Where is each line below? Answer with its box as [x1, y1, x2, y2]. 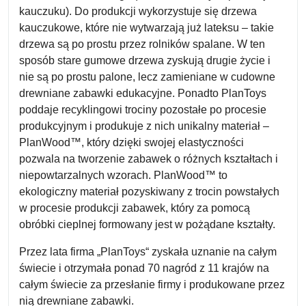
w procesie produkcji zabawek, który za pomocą [19, 202, 250, 214]
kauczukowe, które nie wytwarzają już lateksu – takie [19, 22, 274, 33]
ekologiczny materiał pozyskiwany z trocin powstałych [19, 186, 279, 197]
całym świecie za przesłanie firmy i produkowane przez [19, 279, 285, 290]
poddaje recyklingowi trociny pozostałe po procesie [19, 104, 266, 115]
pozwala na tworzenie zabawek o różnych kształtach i [19, 153, 278, 165]
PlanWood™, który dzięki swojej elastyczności [19, 137, 244, 148]
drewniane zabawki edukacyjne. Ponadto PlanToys [19, 87, 266, 99]
